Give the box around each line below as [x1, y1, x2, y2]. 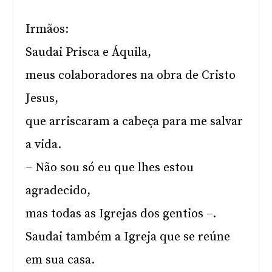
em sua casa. [25, 253, 95, 268]
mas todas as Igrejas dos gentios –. [25, 206, 217, 222]
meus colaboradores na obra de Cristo [25, 68, 236, 83]
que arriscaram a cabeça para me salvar [25, 114, 243, 129]
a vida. [25, 137, 62, 152]
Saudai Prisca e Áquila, [25, 45, 152, 60]
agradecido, [25, 183, 91, 199]
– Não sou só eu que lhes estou [25, 160, 194, 175]
